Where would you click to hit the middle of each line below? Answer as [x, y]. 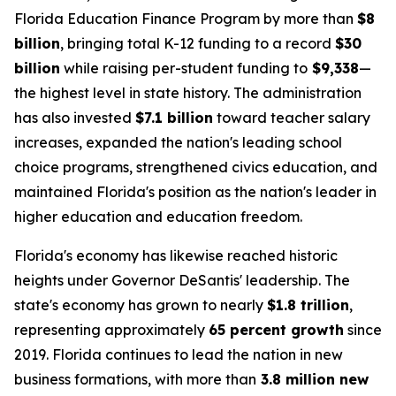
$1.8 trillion [308, 305]
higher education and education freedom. [158, 217]
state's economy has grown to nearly [141, 305]
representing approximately [111, 330]
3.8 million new [312, 379]
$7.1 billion [174, 118]
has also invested [75, 118]
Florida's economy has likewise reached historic [176, 255]
